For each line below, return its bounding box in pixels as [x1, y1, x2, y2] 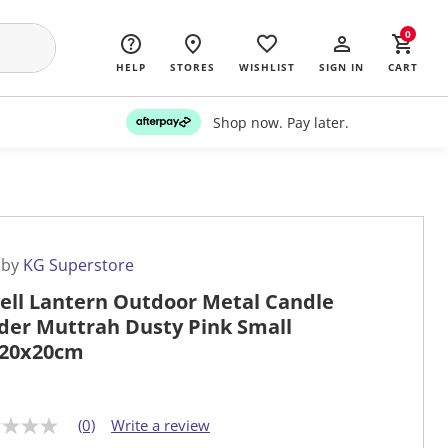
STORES [170, 60, 215, 74]
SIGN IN [319, 60, 364, 74]
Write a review [111, 415, 210, 436]
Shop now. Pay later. [212, 112, 349, 132]
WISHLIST [239, 60, 295, 74]
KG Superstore [23, 254, 134, 277]
